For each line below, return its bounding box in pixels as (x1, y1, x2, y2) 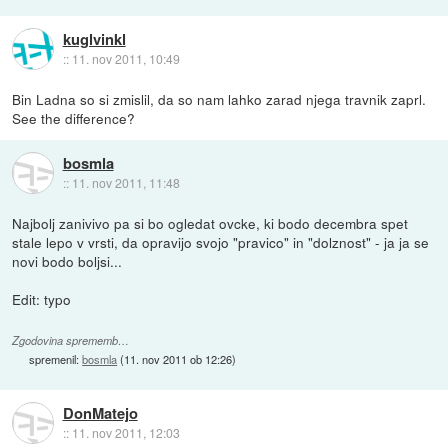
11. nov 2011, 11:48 (71, 174, 180, 192)
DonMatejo (62, 402, 138, 425)
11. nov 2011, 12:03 (71, 424, 180, 442)
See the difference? (12, 107, 136, 128)
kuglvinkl (62, 27, 126, 50)
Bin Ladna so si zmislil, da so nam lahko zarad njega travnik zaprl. (12, 88, 427, 109)
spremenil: (29, 350, 83, 367)
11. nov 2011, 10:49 (71, 49, 180, 67)
